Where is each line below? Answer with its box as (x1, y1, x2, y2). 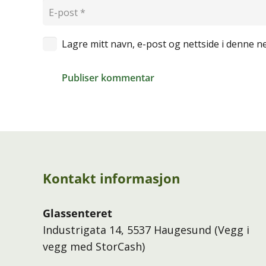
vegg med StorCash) (43, 239, 145, 254)
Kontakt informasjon (43, 169, 180, 187)
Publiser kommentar (62, 71, 154, 84)
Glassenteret (43, 206, 112, 220)
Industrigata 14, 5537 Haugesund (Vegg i (43, 223, 249, 237)
